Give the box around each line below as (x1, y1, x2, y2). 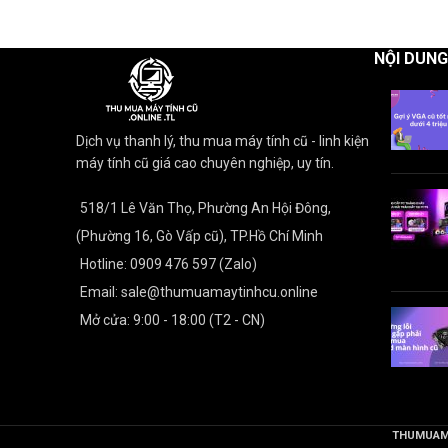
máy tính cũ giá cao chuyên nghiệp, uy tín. (76, 154, 334, 171)
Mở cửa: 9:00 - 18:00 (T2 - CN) (80, 311, 265, 328)
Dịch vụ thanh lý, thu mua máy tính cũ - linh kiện (76, 132, 369, 149)
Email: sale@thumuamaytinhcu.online (80, 283, 318, 300)
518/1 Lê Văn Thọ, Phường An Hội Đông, (80, 199, 331, 216)
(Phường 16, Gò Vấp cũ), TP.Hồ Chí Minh (76, 227, 323, 244)
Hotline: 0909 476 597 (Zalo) (80, 255, 257, 272)
